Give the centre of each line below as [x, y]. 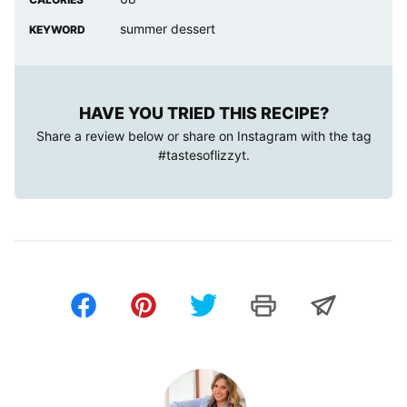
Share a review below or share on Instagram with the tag [203, 136]
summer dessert [168, 29]
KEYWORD [57, 30]
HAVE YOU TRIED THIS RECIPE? [203, 114]
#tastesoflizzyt [202, 155]
